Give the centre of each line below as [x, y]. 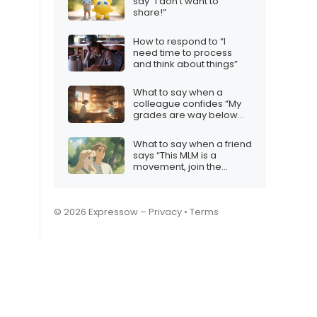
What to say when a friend [192, 144]
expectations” [165, 127]
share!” [150, 13]
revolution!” [159, 178]
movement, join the [177, 166]
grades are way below [185, 115]
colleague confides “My [187, 104]
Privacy [165, 212]
